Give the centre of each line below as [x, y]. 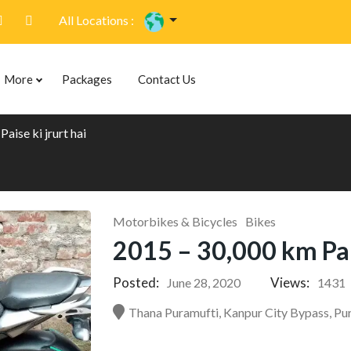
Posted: [136, 282]
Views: [290, 282]
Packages [87, 79]
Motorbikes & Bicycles [175, 221]
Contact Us [167, 79]
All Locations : [96, 20]
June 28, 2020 [204, 282]
